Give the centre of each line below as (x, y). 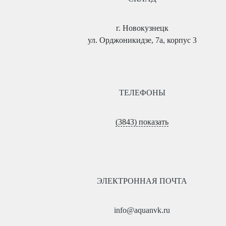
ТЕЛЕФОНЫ (142, 93)
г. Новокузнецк (142, 28)
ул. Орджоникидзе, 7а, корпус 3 (142, 40)
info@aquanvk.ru (142, 210)
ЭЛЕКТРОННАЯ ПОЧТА (142, 181)
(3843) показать (142, 122)
